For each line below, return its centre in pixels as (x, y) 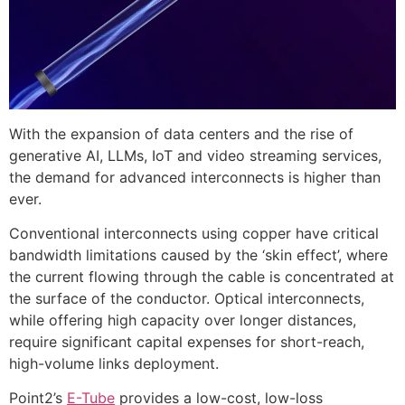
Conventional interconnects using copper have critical (194, 233)
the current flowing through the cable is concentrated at (202, 276)
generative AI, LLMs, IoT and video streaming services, (195, 155)
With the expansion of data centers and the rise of (181, 133)
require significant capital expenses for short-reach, (187, 341)
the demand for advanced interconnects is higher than (195, 177)
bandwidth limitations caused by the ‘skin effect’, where (198, 254)
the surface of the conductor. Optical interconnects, (187, 298)
